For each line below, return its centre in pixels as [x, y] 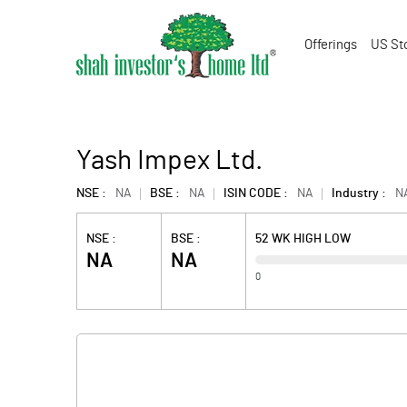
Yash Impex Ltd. [169, 161]
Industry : [359, 194]
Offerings [331, 45]
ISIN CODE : [256, 194]
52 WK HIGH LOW [303, 239]
